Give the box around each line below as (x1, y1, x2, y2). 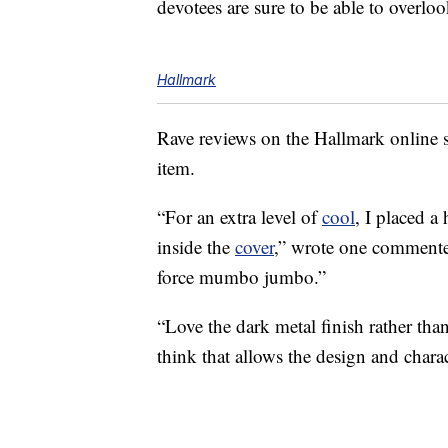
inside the (157, 234, 235, 260)
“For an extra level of (157, 204, 322, 230)
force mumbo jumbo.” (157, 264, 326, 290)
